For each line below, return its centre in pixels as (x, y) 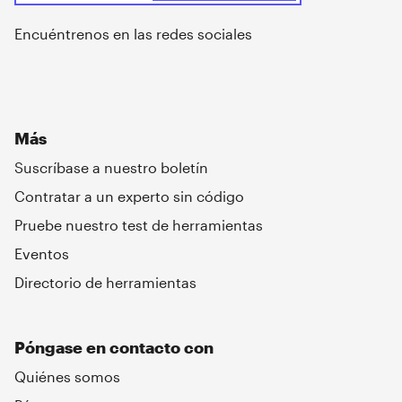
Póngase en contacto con (114, 348)
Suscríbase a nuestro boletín (111, 168)
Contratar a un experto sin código (129, 197)
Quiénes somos (67, 377)
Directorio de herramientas (105, 283)
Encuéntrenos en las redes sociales (133, 34)
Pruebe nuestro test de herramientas (139, 225)
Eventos (42, 254)
